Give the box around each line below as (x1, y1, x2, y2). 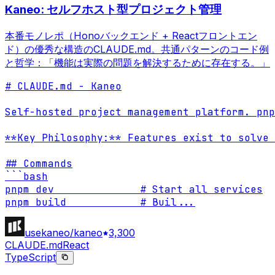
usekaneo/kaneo (25, 226, 103, 239)
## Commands (5, 157, 72, 170)
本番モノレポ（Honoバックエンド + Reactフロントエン (5, 29, 257, 42)
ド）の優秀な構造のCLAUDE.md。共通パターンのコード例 (5, 42, 269, 55)
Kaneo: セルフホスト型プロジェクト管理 (5, 2, 222, 17)
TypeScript (5, 250, 56, 263)
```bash (5, 169, 48, 183)
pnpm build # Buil (5, 195, 177, 209)
